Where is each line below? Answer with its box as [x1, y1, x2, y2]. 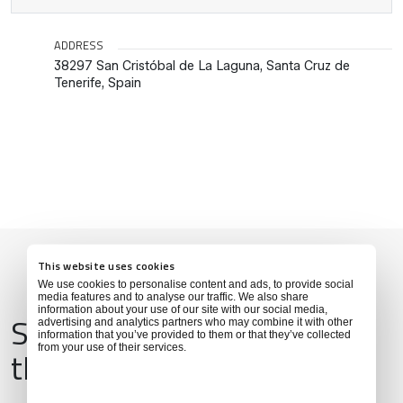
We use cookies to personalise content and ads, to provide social [38, 277, 354, 291]
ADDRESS [54, 35, 103, 54]
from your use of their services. [38, 340, 186, 354]
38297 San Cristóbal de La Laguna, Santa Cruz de [54, 57, 350, 74]
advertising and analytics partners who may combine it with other [38, 315, 353, 328]
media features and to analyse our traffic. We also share [38, 290, 309, 303]
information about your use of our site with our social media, [38, 302, 327, 316]
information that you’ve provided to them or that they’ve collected [38, 327, 351, 341]
